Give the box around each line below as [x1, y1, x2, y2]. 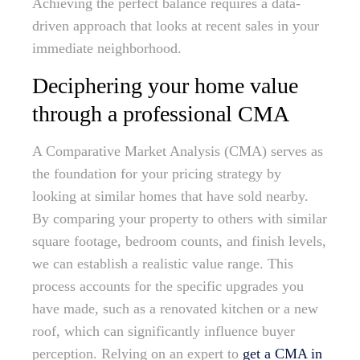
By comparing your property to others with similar [32, 211, 327, 227]
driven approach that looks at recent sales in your [32, 18, 319, 35]
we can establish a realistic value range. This [32, 256, 293, 272]
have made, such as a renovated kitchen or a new [32, 301, 318, 317]
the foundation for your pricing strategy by [32, 166, 281, 182]
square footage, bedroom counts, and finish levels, [32, 233, 326, 250]
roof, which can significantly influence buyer [32, 323, 295, 340]
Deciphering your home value [32, 73, 298, 99]
